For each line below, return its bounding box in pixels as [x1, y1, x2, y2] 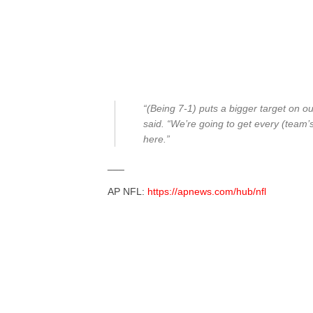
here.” [143, 133, 170, 145]
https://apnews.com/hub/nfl [147, 186, 267, 197]
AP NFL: [108, 186, 148, 197]
